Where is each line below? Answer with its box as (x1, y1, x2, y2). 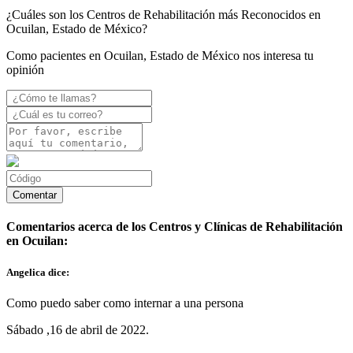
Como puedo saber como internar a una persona (6, 295, 243, 310)
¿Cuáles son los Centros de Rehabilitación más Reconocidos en (6, 8, 321, 22)
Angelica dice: (6, 266, 69, 278)
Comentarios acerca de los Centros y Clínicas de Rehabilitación (6, 220, 343, 234)
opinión (6, 63, 44, 77)
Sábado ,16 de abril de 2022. (6, 322, 149, 336)
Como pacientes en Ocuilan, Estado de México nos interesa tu (6, 49, 314, 63)
